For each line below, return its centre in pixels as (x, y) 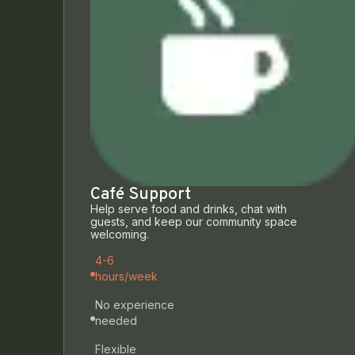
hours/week (126, 276)
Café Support (141, 195)
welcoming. (120, 235)
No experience (135, 304)
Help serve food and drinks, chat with (189, 209)
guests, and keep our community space (194, 222)
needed (116, 320)
